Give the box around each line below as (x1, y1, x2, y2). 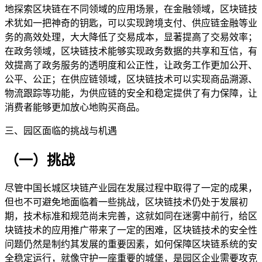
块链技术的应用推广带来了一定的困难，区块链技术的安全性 (5, 225, 257, 236)
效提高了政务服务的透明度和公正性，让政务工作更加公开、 (5, 60, 257, 70)
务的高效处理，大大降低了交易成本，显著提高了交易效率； (5, 32, 257, 42)
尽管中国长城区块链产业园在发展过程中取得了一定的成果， (5, 183, 257, 194)
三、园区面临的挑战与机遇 (5, 125, 117, 136)
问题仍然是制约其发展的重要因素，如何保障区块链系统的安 (5, 239, 257, 250)
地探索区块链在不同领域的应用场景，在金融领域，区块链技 (5, 4, 257, 14)
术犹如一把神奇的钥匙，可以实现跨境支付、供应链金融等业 (5, 18, 257, 28)
